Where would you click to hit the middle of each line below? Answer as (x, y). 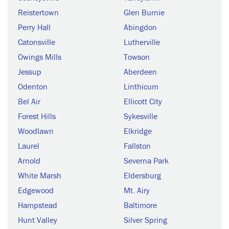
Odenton (33, 86)
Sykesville (141, 116)
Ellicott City (143, 101)
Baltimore (140, 205)
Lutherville (142, 42)
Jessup (30, 71)
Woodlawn (36, 131)
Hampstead (38, 205)
